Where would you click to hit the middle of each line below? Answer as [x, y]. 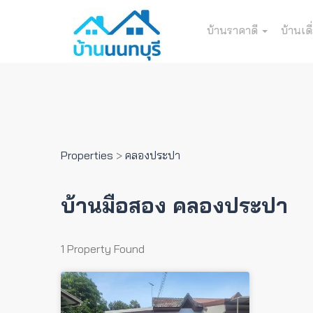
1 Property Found [103, 249]
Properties [87, 155]
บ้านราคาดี [234, 30]
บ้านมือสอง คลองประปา [174, 205]
